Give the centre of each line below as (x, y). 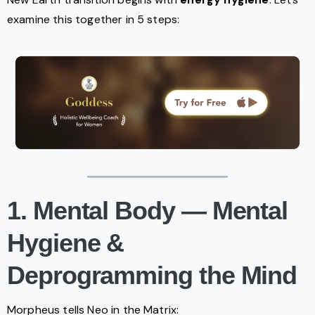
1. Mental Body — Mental (148, 211)
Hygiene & (66, 243)
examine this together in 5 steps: (94, 20)
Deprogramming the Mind (152, 276)
